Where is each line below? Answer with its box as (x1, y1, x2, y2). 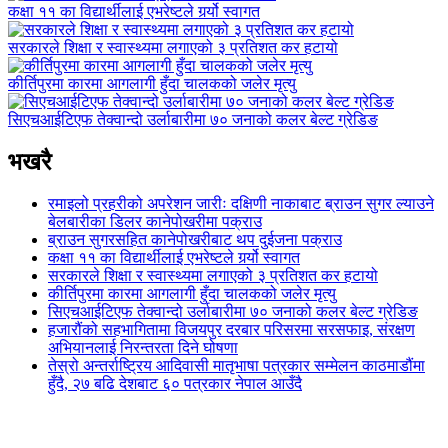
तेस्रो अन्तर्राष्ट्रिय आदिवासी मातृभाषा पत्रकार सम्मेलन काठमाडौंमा (48, 357, 425, 375)
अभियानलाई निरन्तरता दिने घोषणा (48, 339, 238, 357)
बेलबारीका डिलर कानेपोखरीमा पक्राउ (48, 213, 262, 231)
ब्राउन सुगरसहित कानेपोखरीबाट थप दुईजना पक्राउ (48, 231, 342, 249)
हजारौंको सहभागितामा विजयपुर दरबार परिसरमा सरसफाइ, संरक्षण (48, 321, 415, 339)
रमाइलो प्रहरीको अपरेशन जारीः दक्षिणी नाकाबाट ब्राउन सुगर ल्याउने (48, 195, 434, 213)
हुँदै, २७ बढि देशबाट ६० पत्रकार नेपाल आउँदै (48, 375, 302, 393)
